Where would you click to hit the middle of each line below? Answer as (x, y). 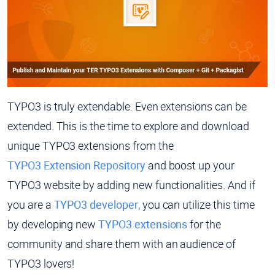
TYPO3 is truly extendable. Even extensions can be (127, 106)
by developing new (53, 224)
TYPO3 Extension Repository (76, 165)
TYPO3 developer (96, 204)
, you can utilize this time (196, 204)
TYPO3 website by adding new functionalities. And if (131, 184)
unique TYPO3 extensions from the (92, 145)
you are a (31, 204)
